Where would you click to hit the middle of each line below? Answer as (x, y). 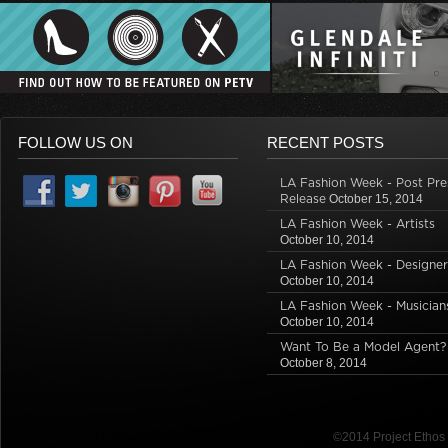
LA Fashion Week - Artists (357, 223)
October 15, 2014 (375, 199)
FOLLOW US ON (75, 142)
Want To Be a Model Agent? (362, 346)
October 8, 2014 (323, 363)
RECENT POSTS (325, 142)
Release (302, 198)
